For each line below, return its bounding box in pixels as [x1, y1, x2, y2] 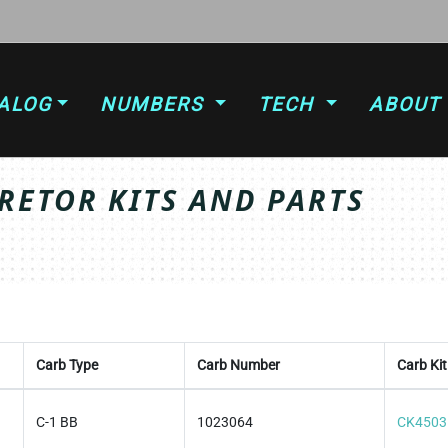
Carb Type [36, 356, 98, 374]
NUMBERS [100, 92, 210, 116]
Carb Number [197, 356, 280, 374]
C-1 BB [36, 413, 78, 431]
